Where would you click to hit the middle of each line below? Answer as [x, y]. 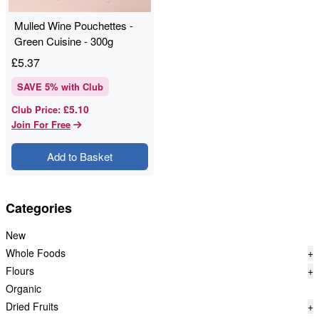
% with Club [77, 87]
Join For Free [41, 124]
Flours [20, 271]
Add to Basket [80, 156]
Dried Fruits [32, 306]
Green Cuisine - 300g [64, 41]
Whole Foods [36, 253]
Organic [23, 288]
